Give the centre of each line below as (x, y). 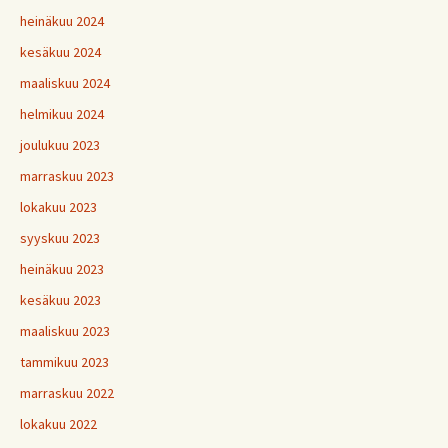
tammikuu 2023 (64, 362)
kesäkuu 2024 (60, 52)
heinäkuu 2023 (62, 269)
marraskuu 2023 (67, 176)
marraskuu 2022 (67, 393)
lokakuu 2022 (58, 424)
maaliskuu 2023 (65, 331)
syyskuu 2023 (60, 238)
